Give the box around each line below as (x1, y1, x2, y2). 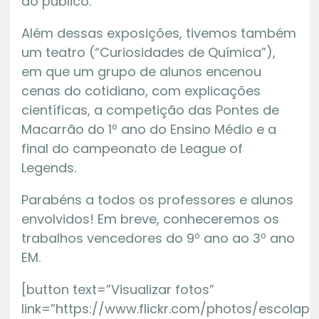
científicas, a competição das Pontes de (21, 100, 279, 119)
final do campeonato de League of (21, 139, 243, 157)
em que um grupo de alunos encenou (21, 62, 261, 80)
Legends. (21, 158, 76, 177)
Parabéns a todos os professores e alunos (21, 190, 293, 209)
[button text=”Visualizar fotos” (21, 280, 214, 298)
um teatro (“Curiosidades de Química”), (21, 43, 276, 61)
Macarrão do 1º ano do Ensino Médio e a (21, 120, 276, 138)
